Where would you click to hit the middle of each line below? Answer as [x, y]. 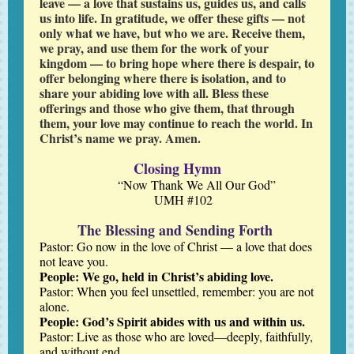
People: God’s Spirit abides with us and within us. [172, 321]
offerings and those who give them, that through [167, 108]
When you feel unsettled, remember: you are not [195, 291]
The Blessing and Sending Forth [175, 230]
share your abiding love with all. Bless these [154, 93]
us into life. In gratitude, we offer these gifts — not [172, 18]
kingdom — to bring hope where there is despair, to [177, 63]
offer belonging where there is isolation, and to [163, 78]
